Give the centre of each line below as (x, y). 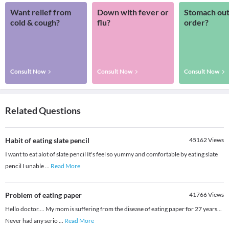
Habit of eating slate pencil (47, 141)
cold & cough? (35, 22)
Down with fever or (133, 12)
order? (196, 22)
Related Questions (43, 111)
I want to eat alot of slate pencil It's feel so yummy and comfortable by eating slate (111, 154)
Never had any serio (32, 221)
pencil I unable (25, 166)
